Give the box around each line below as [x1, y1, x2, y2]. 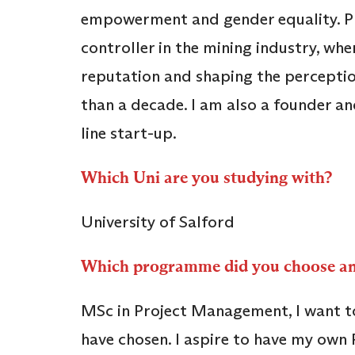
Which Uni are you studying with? [81, 167, 339, 189]
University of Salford [81, 212, 239, 233]
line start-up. [81, 123, 182, 144]
